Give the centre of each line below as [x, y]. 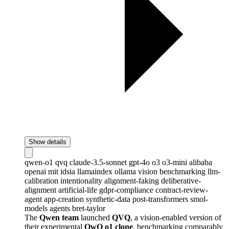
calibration [42, 180]
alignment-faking [133, 180]
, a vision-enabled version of [176, 217]
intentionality [82, 180]
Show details [48, 142]
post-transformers [161, 199]
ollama [126, 171]
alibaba [201, 162]
